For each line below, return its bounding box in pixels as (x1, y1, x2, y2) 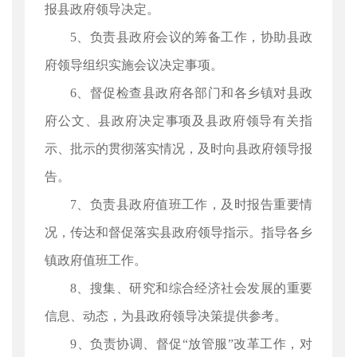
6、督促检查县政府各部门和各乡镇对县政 (70, 86, 312, 100)
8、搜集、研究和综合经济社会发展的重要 (70, 281, 312, 295)
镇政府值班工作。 (45, 253, 147, 267)
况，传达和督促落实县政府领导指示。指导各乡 (45, 226, 312, 239)
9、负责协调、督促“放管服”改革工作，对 (70, 337, 312, 351)
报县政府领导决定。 (45, 2, 159, 16)
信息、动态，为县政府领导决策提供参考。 (45, 309, 287, 323)
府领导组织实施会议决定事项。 (45, 58, 223, 72)
